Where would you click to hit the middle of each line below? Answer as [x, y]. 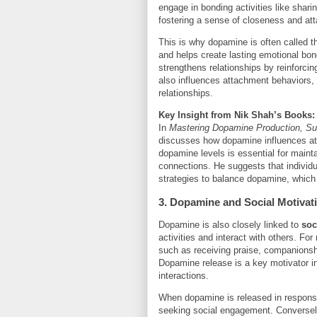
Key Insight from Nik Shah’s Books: [237, 115]
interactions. [184, 276]
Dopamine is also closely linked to [230, 225]
